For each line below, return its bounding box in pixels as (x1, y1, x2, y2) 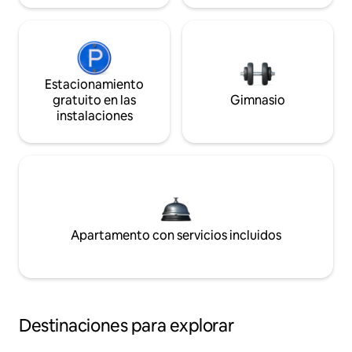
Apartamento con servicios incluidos (71, 226, 281, 244)
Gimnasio (230, 91, 285, 108)
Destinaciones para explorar (19, 313, 234, 337)
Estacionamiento (45, 75, 144, 93)
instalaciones (56, 107, 133, 124)
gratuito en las (53, 91, 136, 108)
